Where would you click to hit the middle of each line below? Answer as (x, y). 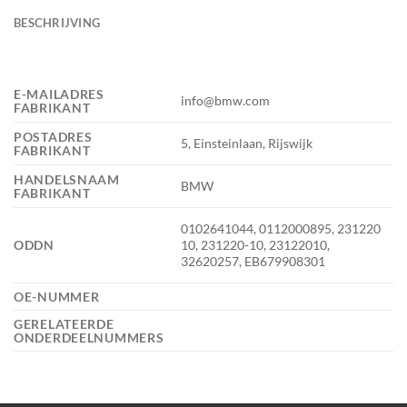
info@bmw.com (226, 101)
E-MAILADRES (59, 94)
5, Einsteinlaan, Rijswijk (247, 144)
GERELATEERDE (64, 323)
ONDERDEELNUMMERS (91, 337)
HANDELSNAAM (67, 179)
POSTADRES (53, 136)
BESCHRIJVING (57, 22)
